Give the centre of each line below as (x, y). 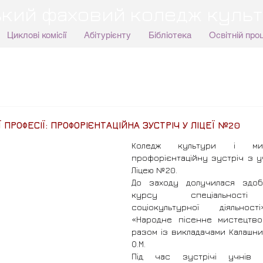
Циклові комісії (36, 35)
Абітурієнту (107, 35)
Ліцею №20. (154, 170)
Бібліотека (170, 35)
